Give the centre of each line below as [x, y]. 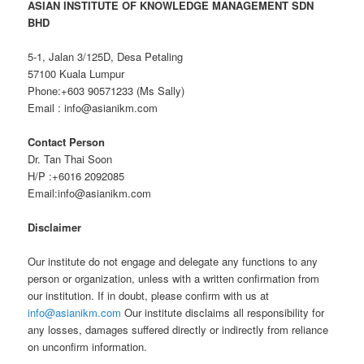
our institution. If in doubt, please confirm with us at [149, 296]
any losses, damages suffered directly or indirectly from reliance [178, 330]
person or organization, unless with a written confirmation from [174, 279]
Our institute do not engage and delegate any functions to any [173, 262]
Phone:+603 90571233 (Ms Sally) [106, 90]
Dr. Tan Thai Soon [70, 158]
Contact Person [67, 141]
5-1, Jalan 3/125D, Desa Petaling [106, 56]
